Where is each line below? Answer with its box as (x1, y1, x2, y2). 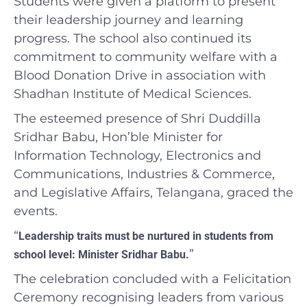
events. (14, 203, 58, 219)
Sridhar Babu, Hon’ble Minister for (14, 129, 223, 145)
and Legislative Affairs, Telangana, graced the (14, 184, 293, 200)
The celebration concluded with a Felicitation (14, 271, 291, 286)
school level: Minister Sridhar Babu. (14, 247, 189, 261)
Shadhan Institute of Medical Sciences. (14, 86, 251, 101)
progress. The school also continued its (14, 30, 251, 46)
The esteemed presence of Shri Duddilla (14, 110, 261, 126)
